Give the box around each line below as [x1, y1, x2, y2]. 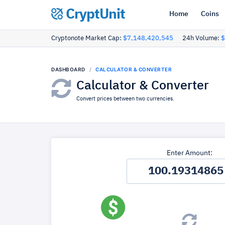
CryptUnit [63, 8, 125, 22]
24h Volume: [182, 35, 221, 42]
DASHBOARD [51, 66, 85, 72]
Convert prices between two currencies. [76, 96, 174, 101]
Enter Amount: [166, 150, 212, 157]
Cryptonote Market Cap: [51, 35, 123, 42]
